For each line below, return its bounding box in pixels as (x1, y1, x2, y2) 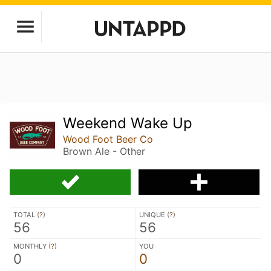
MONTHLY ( (13, 241, 51, 250)
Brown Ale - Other (63, 145, 146, 157)
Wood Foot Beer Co (63, 133, 154, 145)
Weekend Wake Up (63, 114, 193, 132)
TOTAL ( (13, 210, 39, 219)
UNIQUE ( (139, 210, 169, 219)
